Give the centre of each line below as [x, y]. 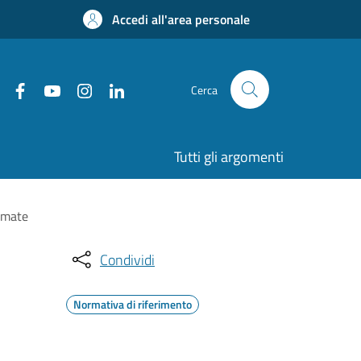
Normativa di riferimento [133, 304]
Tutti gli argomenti [229, 157]
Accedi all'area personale [181, 19]
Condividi [127, 259]
